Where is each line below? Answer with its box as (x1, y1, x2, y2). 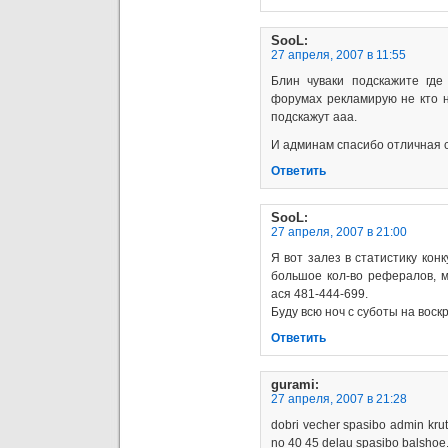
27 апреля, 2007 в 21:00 (271, 224, 407, 239)
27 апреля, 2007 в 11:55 (271, 47, 406, 62)
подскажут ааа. (271, 109, 357, 124)
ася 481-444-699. (271, 286, 368, 301)
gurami (271, 376, 315, 392)
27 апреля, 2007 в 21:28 (271, 391, 407, 406)
